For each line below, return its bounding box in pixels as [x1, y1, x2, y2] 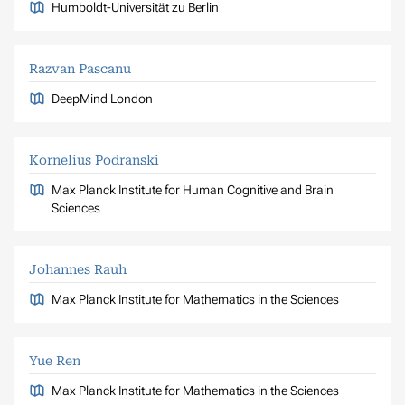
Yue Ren [29, 353, 80, 368]
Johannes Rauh [29, 261, 127, 277]
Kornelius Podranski [29, 152, 159, 167]
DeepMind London [51, 90, 153, 106]
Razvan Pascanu [29, 61, 131, 76]
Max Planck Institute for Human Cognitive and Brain [51, 182, 334, 197]
